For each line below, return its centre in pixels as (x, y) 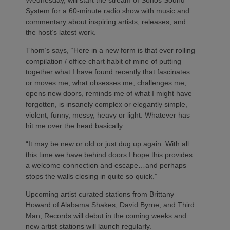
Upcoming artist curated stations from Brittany (100, 194)
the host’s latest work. (61, 32)
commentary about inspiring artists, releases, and (106, 22)
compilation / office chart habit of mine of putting (103, 61)
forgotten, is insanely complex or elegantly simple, (107, 104)
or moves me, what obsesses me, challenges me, (106, 83)
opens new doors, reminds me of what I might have (109, 93)
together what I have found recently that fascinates (108, 72)
